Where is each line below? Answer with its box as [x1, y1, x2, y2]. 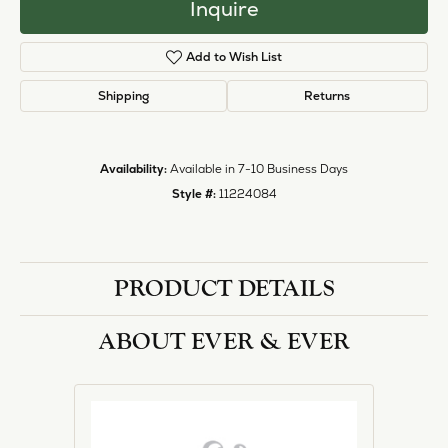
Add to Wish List [186, 49, 283, 66]
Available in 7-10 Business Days [170, 161, 348, 177]
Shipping [97, 88, 149, 105]
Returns [304, 88, 351, 105]
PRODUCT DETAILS [113, 275, 335, 303]
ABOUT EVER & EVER [98, 328, 350, 356]
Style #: [171, 186, 216, 202]
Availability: [100, 161, 167, 177]
